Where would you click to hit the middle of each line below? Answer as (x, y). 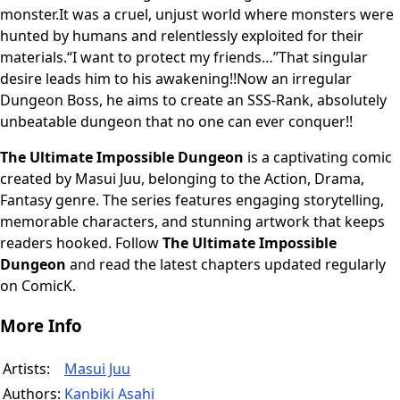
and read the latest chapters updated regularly (226, 265)
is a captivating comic (318, 158)
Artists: (26, 368)
